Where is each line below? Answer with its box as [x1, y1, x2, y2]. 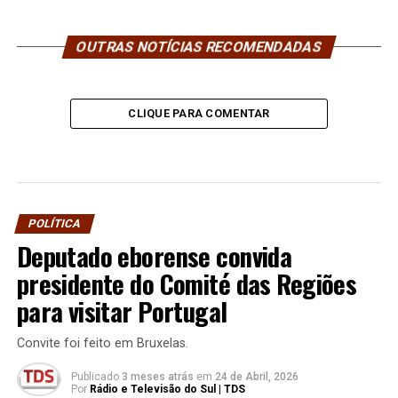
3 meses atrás [121, 370, 194, 383]
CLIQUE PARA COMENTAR [128, 106, 270, 120]
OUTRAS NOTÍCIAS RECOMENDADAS [74, 37, 324, 55]
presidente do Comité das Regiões [16, 264, 357, 302]
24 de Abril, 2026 [214, 370, 298, 383]
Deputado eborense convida [16, 236, 292, 275]
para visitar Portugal [16, 291, 227, 330]
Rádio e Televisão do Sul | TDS [89, 382, 245, 395]
